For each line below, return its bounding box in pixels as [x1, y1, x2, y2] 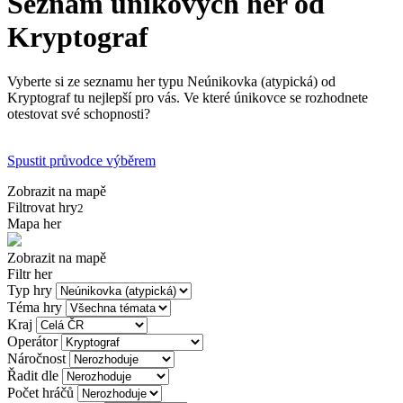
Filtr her [7, 265, 52, 282]
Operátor [7, 333, 58, 349]
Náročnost [7, 350, 66, 366]
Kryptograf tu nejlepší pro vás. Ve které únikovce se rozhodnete [7, 89, 368, 105]
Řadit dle [7, 367, 58, 383]
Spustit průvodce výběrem [7, 152, 156, 168]
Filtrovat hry [7, 199, 77, 215]
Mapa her [7, 215, 61, 231]
